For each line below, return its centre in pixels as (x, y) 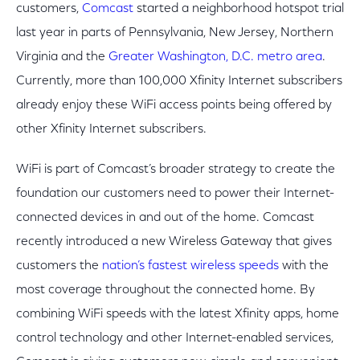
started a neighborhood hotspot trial (239, 9)
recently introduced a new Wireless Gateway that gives (174, 242)
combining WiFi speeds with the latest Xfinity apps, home (178, 314)
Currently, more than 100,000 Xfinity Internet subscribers (179, 81)
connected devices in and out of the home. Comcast (165, 218)
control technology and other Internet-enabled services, (175, 338)
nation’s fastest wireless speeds (190, 266)
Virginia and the (62, 57)
